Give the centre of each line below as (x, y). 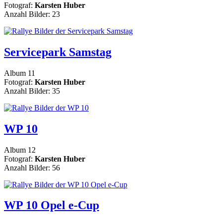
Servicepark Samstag (58, 52)
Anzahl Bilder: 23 (32, 14)
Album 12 (20, 150)
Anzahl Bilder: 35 (32, 91)
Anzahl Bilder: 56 (32, 167)
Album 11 (20, 73)
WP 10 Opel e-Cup (52, 205)
